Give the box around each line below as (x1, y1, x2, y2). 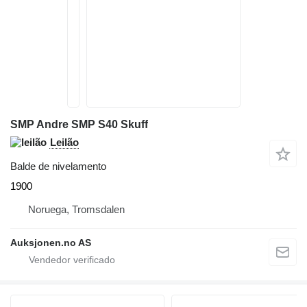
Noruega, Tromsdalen (28, 204, 125, 215)
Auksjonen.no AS (10, 237, 91, 248)
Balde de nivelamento (10, 160, 106, 172)
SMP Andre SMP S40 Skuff (10, 119, 148, 130)
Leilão (50, 136, 79, 148)
